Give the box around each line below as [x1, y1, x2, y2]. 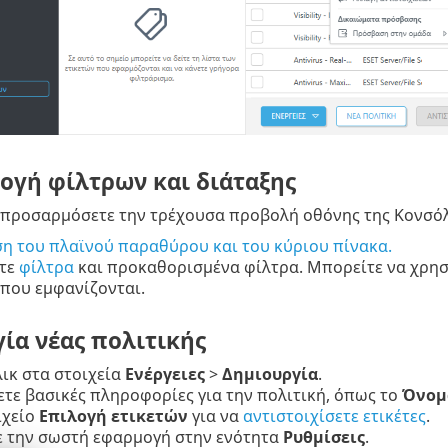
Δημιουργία [221, 363, 318, 386]
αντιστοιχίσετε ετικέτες [242, 405, 426, 428]
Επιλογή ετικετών [38, 405, 188, 428]
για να [187, 405, 243, 428]
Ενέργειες [124, 363, 205, 386]
